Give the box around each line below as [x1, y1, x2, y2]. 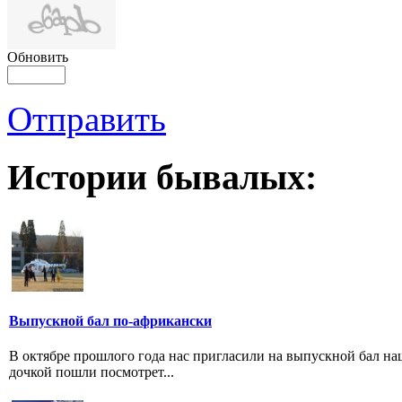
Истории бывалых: [7, 156, 317, 197]
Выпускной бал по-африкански [9, 312, 212, 328]
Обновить [7, 49, 68, 66]
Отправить [7, 100, 166, 139]
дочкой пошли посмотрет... [9, 364, 174, 380]
